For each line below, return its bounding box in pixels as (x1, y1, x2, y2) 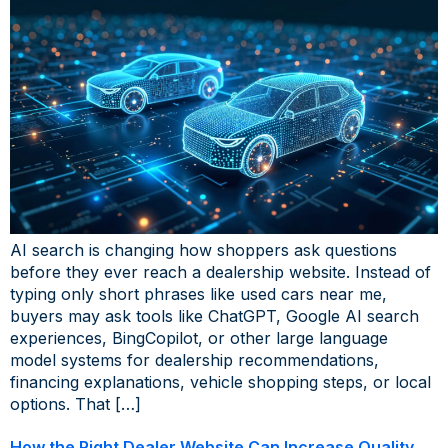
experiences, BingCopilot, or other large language (10, 327, 388, 348)
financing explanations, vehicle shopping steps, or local (10, 371, 431, 392)
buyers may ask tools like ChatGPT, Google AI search (10, 305, 419, 326)
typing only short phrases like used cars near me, (10, 283, 387, 304)
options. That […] (10, 393, 141, 414)
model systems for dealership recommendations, (10, 349, 379, 370)
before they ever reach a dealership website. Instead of (10, 261, 431, 282)
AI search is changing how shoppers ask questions (10, 239, 397, 260)
